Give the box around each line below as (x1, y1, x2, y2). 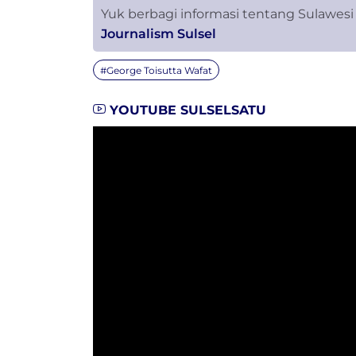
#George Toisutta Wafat (100, 64, 212, 77)
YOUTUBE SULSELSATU (106, 103, 266, 118)
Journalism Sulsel (101, 26, 216, 42)
